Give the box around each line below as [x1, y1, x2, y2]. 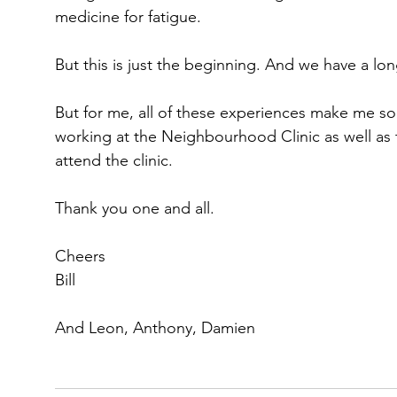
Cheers [55, 246, 105, 266]
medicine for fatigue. [55, 7, 201, 27]
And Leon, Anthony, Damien [55, 318, 255, 338]
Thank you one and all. [55, 198, 214, 218]
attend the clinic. [55, 151, 173, 170]
